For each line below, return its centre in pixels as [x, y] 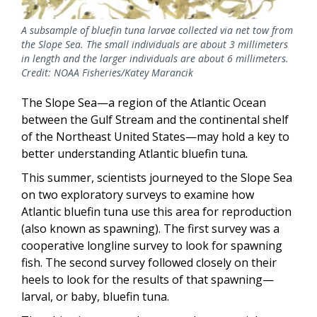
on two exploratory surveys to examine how [138, 195]
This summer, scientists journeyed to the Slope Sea [157, 178]
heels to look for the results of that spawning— [148, 280]
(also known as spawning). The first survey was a [150, 229]
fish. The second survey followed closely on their [149, 263]
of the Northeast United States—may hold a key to [155, 137]
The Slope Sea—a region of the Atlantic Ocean [144, 103]
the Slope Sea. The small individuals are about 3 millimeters [155, 45]
